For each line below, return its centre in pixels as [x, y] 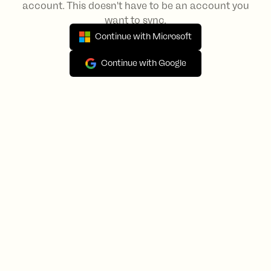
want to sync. [135, 20]
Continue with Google [143, 64]
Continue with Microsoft [143, 37]
